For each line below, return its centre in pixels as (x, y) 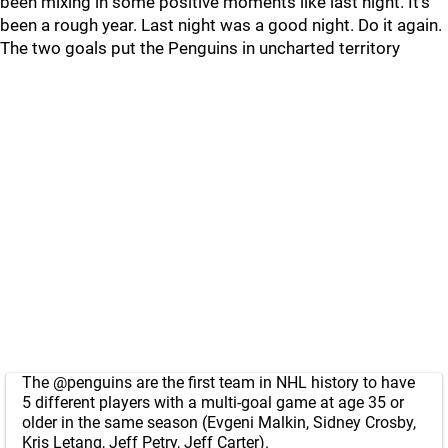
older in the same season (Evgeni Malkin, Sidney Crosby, (219, 422)
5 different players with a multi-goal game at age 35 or (213, 402)
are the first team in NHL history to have (273, 382)
